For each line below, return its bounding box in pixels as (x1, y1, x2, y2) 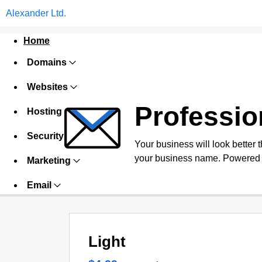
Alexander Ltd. (6, 8, 66, 18)
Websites (27, 82, 68, 92)
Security (27, 131, 64, 141)
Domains (27, 57, 67, 67)
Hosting (27, 106, 62, 116)
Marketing (27, 156, 71, 166)
